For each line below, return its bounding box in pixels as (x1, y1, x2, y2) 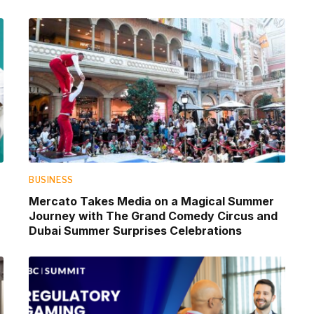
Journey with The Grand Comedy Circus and (29, 208, 278, 223)
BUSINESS (29, 174, 74, 185)
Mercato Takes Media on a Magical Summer (29, 193, 274, 208)
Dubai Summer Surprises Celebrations (29, 223, 242, 238)
